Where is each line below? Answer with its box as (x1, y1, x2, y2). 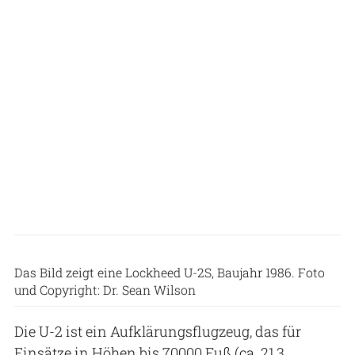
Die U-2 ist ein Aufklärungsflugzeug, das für (14, 321, 301, 341)
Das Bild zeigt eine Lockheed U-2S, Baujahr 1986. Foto (14, 263, 325, 281)
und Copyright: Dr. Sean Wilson (14, 281, 196, 298)
